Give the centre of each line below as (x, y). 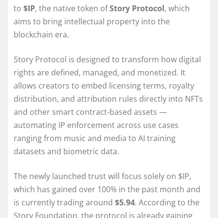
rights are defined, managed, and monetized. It (100, 73)
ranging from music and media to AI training (95, 138)
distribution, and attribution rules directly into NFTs (108, 99)
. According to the (167, 203)
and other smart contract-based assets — (90, 112)
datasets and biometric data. (66, 152)
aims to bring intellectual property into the (92, 22)
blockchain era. (41, 35)
